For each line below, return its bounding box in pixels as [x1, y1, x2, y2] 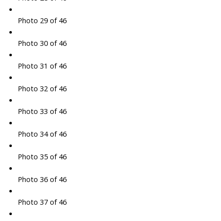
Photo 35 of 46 [17, 151, 67, 162]
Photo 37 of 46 [17, 197, 67, 207]
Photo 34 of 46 [17, 129, 67, 139]
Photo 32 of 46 [17, 83, 67, 94]
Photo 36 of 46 [17, 174, 67, 184]
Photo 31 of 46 [17, 61, 67, 71]
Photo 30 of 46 [17, 38, 67, 48]
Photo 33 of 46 [17, 106, 67, 116]
